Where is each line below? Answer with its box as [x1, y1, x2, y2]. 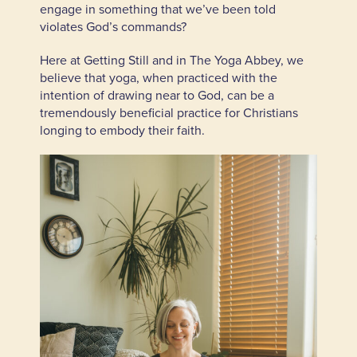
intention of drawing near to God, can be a [39, 86, 274, 104]
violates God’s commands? [39, 18, 186, 35]
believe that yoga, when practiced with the [39, 69, 277, 86]
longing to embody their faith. [39, 121, 205, 139]
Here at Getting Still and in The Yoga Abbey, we [39, 51, 304, 69]
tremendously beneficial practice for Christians [39, 104, 298, 121]
